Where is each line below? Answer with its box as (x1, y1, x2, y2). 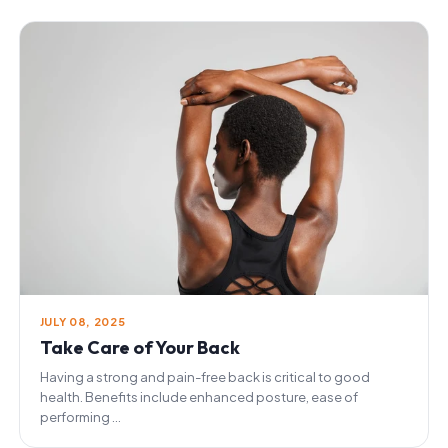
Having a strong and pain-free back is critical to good (39, 368, 370, 385)
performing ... (39, 408, 121, 425)
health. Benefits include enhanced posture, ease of (39, 388, 358, 405)
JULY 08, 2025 (39, 314, 126, 328)
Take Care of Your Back (39, 335, 240, 359)
